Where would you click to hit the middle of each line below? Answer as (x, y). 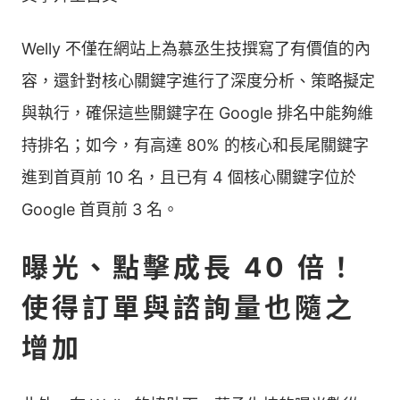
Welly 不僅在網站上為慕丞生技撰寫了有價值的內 (196, 49)
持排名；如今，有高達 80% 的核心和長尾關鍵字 (195, 145)
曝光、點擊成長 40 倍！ (190, 267)
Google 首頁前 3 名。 (100, 209)
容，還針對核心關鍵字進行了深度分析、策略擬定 (198, 81)
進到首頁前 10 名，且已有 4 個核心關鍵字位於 (189, 177)
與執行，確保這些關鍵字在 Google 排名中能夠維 (197, 113)
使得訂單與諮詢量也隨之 (188, 307)
